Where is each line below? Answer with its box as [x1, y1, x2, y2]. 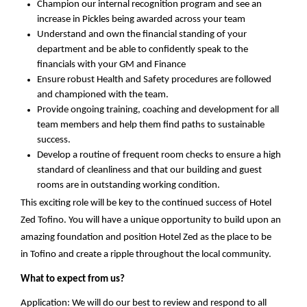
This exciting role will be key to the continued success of [21, 197, 249, 208]
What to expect [21, 273, 86, 284]
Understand [37, 29, 86, 40]
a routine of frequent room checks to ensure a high [71, 149, 281, 160]
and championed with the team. [37, 89, 173, 100]
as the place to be [198, 232, 271, 243]
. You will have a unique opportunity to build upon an [64, 214, 281, 225]
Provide [37, 104, 69, 115]
